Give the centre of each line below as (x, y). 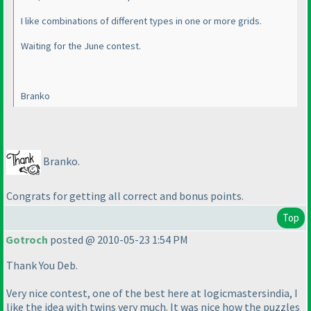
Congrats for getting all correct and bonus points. (125, 195)
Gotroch (27, 240)
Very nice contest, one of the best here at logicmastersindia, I (152, 293)
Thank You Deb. (42, 266)
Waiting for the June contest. (81, 46)
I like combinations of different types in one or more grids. (141, 21)
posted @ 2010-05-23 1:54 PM (118, 240)
